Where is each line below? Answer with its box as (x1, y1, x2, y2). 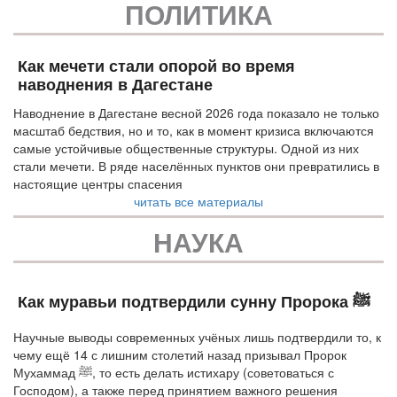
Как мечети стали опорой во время (18, 57, 295, 75)
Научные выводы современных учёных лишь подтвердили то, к (13, 327, 381, 346)
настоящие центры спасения (13, 174, 183, 192)
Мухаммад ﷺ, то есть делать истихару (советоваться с (13, 362, 79, 381)
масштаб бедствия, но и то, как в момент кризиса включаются (13, 121, 374, 139)
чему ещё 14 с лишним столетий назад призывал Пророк (13, 345, 346, 363)
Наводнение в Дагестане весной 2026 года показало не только (13, 103, 379, 121)
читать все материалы (134, 191, 263, 210)
